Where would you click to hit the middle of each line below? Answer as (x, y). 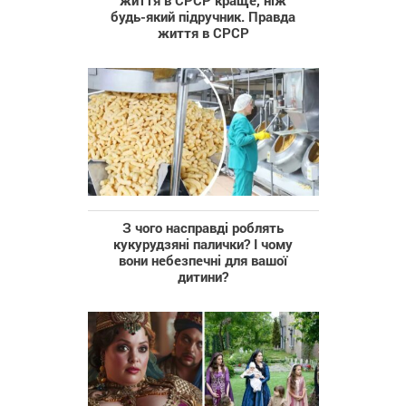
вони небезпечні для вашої (203, 261)
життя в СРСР (203, 32)
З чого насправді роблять (203, 228)
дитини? (203, 277)
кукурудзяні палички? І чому (203, 244)
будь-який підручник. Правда (203, 16)
